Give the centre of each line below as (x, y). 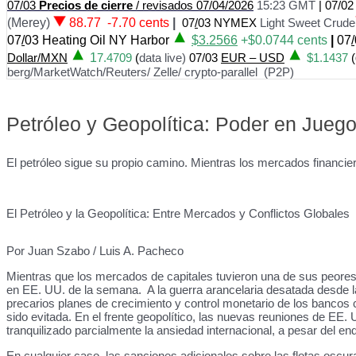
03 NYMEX (229, 23)
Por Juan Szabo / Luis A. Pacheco (95, 251)
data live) (164, 58)
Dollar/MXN (37, 58)
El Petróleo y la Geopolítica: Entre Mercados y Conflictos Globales (178, 213)
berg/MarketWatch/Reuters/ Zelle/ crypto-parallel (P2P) (151, 72)
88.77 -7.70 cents (119, 23)
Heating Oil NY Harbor (106, 40)
